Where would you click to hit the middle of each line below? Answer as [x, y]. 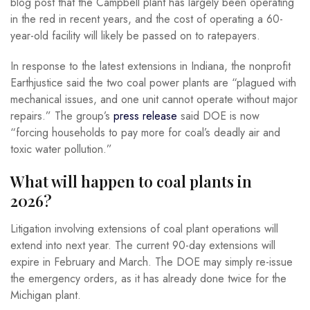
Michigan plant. [46, 295]
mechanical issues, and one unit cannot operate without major [154, 100]
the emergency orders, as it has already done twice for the [148, 278]
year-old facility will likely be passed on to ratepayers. [137, 36]
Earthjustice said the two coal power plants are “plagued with [153, 83]
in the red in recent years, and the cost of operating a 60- [147, 19]
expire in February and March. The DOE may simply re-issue [152, 262]
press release [145, 116]
